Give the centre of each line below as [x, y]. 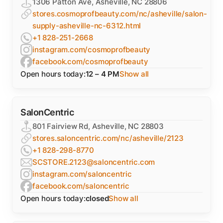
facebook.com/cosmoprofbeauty [90, 61]
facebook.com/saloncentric [81, 186]
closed [97, 198]
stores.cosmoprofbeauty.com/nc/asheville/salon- [120, 14]
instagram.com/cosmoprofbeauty [92, 50]
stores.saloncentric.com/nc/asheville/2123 [108, 138]
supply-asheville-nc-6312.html [87, 26]
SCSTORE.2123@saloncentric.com [94, 162]
